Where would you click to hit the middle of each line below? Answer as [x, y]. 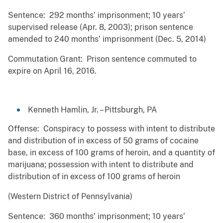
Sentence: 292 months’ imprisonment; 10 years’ [97, 15]
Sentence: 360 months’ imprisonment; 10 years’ [97, 217]
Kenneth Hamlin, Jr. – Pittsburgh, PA [92, 110]
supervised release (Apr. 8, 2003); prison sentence [101, 27]
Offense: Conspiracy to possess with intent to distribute [111, 129]
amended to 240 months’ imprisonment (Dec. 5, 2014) [107, 39]
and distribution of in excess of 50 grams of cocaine [103, 141]
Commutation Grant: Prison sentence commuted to [102, 59]
